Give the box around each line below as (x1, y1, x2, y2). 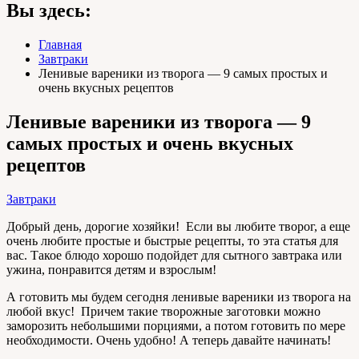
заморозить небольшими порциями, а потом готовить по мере (6, 318, 345, 333)
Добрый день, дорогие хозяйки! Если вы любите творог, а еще (6, 219, 350, 233)
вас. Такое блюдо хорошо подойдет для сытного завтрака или (6, 248, 342, 262)
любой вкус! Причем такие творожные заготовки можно (6, 304, 321, 318)
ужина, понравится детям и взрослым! (6, 262, 216, 276)
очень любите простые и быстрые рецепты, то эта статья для (6, 233, 338, 248)
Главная (38, 37, 82, 51)
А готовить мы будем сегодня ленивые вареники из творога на (6, 289, 351, 304)
